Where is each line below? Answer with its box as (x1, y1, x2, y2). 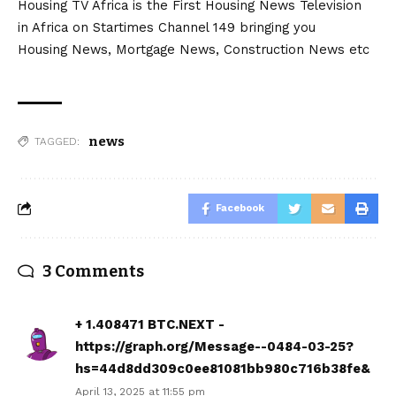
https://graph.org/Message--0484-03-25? (75, 338, 354, 354)
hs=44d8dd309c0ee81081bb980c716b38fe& (75, 360, 370, 377)
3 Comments (42, 261, 144, 281)
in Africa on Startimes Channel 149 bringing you (18, 19, 316, 35)
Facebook (216, 202, 264, 214)
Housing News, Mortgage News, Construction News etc (18, 41, 369, 57)
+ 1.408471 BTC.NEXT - (75, 316, 225, 332)
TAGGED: (34, 134, 80, 148)
